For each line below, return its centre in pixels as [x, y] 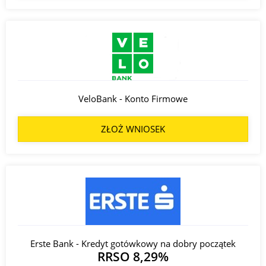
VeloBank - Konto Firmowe [133, 98]
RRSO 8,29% [133, 256]
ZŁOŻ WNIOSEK [133, 129]
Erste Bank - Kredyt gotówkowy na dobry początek [133, 243]
